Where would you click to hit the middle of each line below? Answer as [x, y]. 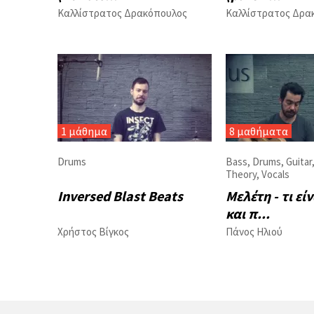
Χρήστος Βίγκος [93, 232]
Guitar [299, 162]
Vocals [275, 175]
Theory [241, 175]
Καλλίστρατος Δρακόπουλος [122, 13]
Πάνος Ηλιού [254, 232]
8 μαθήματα [259, 131]
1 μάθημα [84, 131]
